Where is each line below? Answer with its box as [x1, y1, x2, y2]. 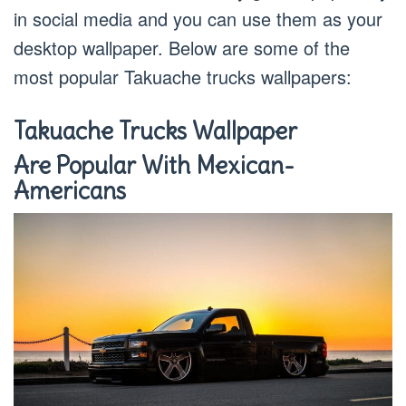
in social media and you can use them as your [14, 5, 382, 33]
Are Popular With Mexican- [14, 150, 295, 181]
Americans [14, 176, 126, 207]
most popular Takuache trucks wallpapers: [14, 63, 352, 91]
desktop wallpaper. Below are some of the [14, 34, 350, 62]
